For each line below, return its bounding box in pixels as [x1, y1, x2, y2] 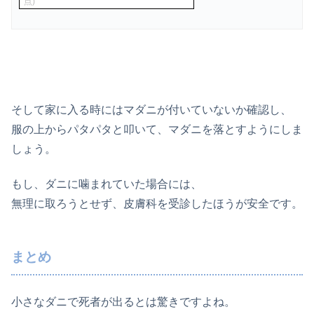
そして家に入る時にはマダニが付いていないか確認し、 [11, 104, 292, 116]
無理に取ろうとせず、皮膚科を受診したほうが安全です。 [11, 198, 303, 210]
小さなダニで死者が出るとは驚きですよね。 [11, 296, 235, 308]
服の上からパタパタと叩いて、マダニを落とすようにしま [11, 123, 303, 136]
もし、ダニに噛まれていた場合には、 [11, 178, 202, 191]
